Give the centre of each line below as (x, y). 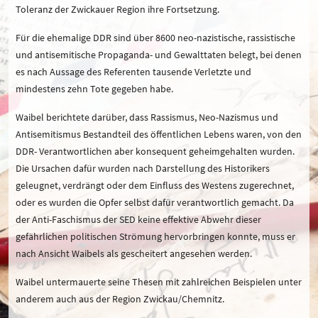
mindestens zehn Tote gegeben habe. (94, 88)
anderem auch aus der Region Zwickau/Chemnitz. (120, 298)
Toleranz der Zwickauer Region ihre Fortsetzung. (117, 9)
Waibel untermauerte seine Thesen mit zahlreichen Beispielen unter (159, 281)
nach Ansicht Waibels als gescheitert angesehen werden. (134, 253)
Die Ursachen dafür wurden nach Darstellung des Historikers (143, 168)
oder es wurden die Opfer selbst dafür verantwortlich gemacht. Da (155, 202)
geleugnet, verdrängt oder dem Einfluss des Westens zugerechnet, (155, 185)
